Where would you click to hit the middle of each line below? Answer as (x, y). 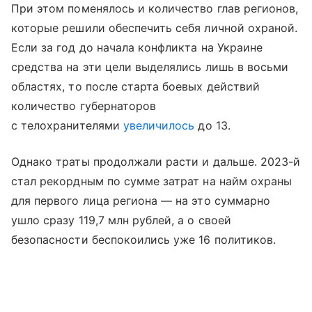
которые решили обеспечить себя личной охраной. (155, 28)
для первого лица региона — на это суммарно (141, 201)
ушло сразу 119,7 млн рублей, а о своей (121, 220)
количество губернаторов (84, 106)
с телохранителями (67, 125)
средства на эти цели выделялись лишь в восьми (150, 67)
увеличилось (159, 125)
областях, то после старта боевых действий (135, 86)
